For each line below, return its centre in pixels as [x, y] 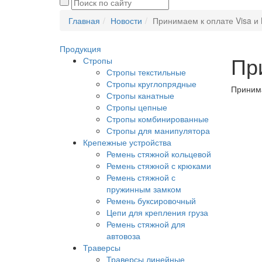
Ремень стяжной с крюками [159, 166]
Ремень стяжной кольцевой [159, 154]
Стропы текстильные [146, 72]
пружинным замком [144, 189]
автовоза [123, 236]
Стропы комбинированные [158, 119]
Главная [84, 20]
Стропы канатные [140, 95]
